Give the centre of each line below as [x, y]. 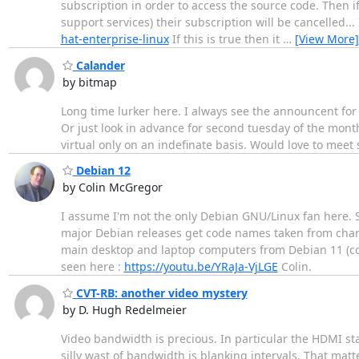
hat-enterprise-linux [115, 39]
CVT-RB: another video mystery [160, 292]
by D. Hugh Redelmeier [124, 309]
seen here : [92, 267]
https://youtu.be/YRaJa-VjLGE [201, 267]
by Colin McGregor [112, 188]
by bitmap [89, 82]
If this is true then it [226, 39]
